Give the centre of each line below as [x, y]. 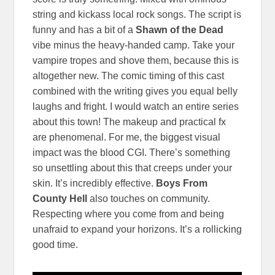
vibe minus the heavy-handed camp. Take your [134, 45]
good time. [56, 245]
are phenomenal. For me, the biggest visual [127, 137]
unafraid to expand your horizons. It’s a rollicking [137, 230]
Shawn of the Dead [180, 30]
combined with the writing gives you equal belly [135, 91]
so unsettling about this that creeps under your [133, 168]
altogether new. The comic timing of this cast [129, 76]
